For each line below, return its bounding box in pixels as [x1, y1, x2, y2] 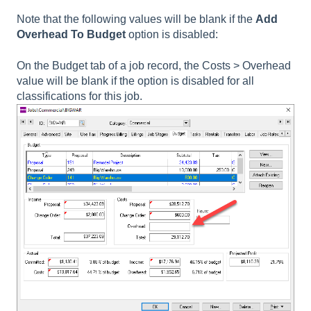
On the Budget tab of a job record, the [17, 59, 202, 72]
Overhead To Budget [17, 28, 126, 41]
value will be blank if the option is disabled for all [17, 74, 254, 87]
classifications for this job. [17, 90, 142, 102]
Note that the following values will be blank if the [17, 13, 255, 26]
